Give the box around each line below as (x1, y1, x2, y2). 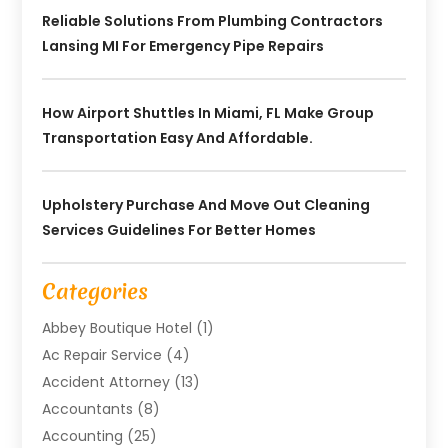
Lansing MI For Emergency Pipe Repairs (42, 35, 325, 56)
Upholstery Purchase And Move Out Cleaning (42, 194, 371, 215)
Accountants (42, 398, 134, 419)
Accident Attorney (42, 371, 171, 392)
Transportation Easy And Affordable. (42, 127, 314, 148)
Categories (42, 276, 149, 306)
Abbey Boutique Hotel (42, 317, 193, 338)
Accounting (42, 425, 124, 446)
